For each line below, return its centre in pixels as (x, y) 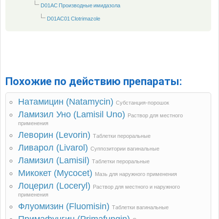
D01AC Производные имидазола (81, 5)
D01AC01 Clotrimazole (74, 19)
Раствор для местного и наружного (136, 187)
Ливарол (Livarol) (53, 148)
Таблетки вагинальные (140, 207)
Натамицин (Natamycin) (66, 102)
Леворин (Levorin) (54, 135)
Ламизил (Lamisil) (54, 160)
